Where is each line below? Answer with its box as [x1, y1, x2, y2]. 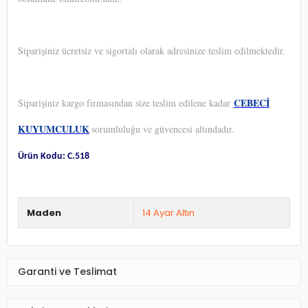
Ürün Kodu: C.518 [18, 151, 89, 162]
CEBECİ [234, 95, 269, 110]
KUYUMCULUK [18, 121, 89, 136]
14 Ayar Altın [142, 206, 195, 219]
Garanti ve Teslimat [18, 265, 117, 279]
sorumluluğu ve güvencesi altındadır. [91, 122, 234, 135]
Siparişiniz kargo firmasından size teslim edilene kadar [18, 96, 234, 109]
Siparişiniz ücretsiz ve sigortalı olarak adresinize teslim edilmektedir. [18, 43, 285, 57]
